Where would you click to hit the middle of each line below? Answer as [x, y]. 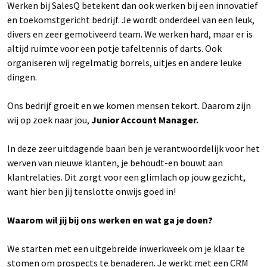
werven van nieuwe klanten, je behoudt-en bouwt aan [115, 163]
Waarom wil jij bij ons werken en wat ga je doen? [110, 220]
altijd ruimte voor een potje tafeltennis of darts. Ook [114, 49]
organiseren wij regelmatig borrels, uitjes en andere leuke [125, 63]
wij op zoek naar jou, [49, 120]
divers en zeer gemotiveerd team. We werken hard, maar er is [130, 34]
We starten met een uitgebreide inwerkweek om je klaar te [126, 249]
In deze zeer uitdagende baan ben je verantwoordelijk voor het [133, 149]
